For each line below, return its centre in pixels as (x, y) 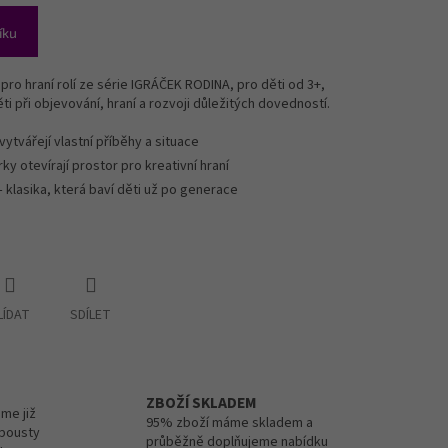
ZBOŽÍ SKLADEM (200, 403)
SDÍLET (90, 315)
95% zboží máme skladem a (229, 423)
